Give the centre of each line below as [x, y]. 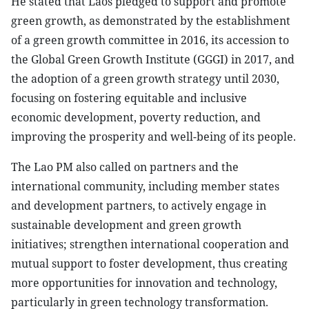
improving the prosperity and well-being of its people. [153, 137]
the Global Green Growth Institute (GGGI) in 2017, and [153, 59]
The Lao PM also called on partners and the [125, 167]
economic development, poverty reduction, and [136, 117]
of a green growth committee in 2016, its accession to [150, 40]
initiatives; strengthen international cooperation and [150, 244]
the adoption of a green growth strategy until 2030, [145, 79]
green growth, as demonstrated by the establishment [151, 21]
